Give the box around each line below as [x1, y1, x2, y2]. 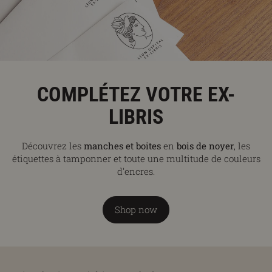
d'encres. [117, 165, 155, 177]
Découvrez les [22, 139, 84, 152]
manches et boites [84, 139, 161, 152]
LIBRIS [109, 105, 163, 129]
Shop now [115, 203, 157, 216]
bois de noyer [174, 139, 234, 152]
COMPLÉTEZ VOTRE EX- [37, 83, 235, 107]
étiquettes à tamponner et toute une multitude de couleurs [12, 152, 260, 165]
